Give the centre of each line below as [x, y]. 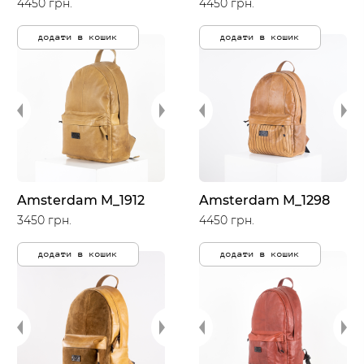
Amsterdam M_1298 [264, 200]
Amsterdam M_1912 [81, 200]
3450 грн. [44, 221]
